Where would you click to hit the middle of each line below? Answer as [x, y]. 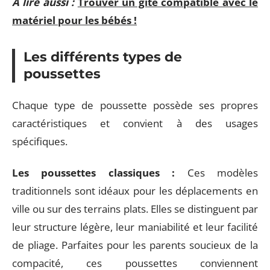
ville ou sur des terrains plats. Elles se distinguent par [135, 209]
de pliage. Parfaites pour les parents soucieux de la [135, 245]
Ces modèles [217, 173]
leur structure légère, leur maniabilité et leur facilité [135, 227]
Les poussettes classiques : [94, 173]
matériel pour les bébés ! [74, 20]
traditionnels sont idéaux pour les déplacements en [135, 191]
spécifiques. [40, 141]
